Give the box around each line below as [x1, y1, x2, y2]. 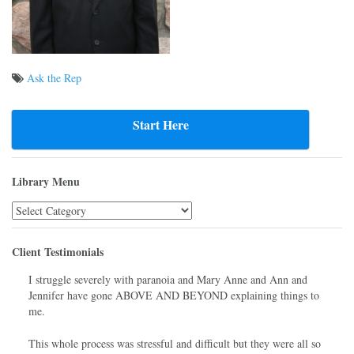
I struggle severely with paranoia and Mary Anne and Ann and [28, 271, 307, 287]
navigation [11, 108, 88, 133]
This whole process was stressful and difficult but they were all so [28, 335, 321, 351]
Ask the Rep [27, 70, 81, 85]
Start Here [132, 115, 189, 134]
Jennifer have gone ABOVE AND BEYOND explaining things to [28, 287, 319, 303]
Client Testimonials [12, 243, 104, 260]
